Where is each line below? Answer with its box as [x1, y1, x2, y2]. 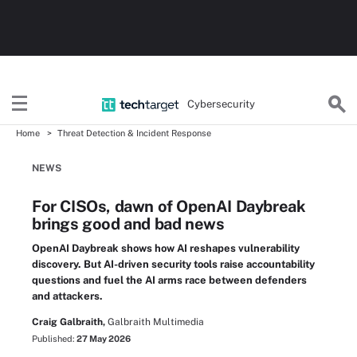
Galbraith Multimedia [108, 316, 204, 328]
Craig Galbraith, [32, 316, 105, 328]
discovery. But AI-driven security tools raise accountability [32, 258, 315, 270]
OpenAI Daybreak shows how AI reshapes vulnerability [32, 242, 300, 254]
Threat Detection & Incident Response [57, 128, 211, 138]
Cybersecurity [187, 97, 256, 110]
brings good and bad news [32, 214, 225, 233]
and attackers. [32, 290, 103, 302]
